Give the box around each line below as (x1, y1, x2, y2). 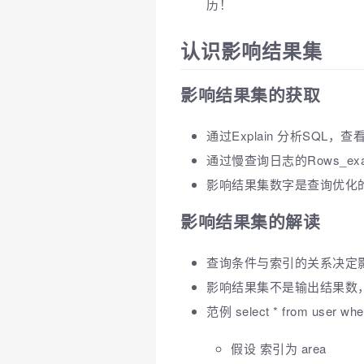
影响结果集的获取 (180, 83, 320, 107)
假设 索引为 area (231, 339, 327, 357)
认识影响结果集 (180, 37, 323, 65)
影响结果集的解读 (180, 210, 320, 233)
